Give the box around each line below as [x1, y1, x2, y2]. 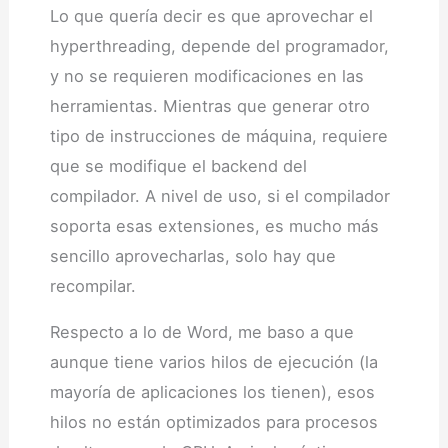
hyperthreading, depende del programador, [49, 35, 389, 56]
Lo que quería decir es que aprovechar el [49, 5, 373, 26]
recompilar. [49, 275, 136, 296]
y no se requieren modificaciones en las [49, 65, 364, 86]
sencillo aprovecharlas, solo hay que [49, 245, 336, 266]
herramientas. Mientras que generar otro [49, 95, 370, 116]
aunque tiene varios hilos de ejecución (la [49, 351, 378, 372]
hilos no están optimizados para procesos [49, 411, 378, 432]
